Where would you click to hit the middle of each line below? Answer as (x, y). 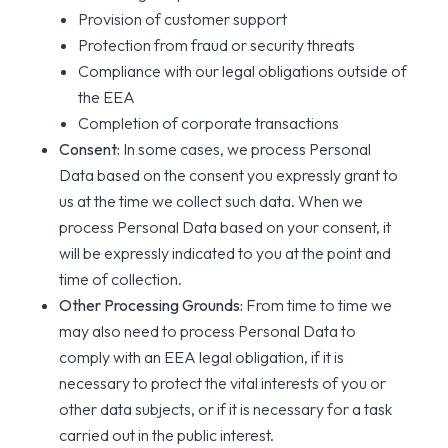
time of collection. (121, 279)
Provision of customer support (183, 19)
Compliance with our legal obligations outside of (243, 71)
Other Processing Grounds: (151, 305)
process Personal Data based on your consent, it (225, 227)
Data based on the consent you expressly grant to (229, 175)
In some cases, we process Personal (246, 149)
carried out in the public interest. (167, 435)
